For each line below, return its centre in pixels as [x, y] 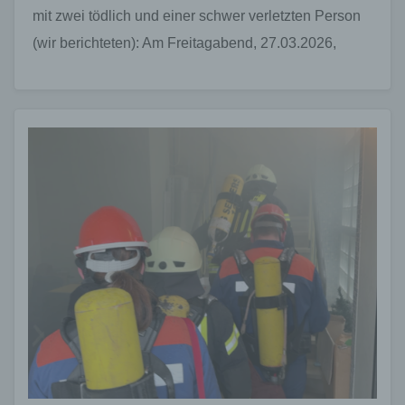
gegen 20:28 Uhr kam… [109, 70]
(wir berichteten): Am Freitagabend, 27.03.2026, [184, 42]
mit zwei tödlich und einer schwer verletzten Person [197, 15]
